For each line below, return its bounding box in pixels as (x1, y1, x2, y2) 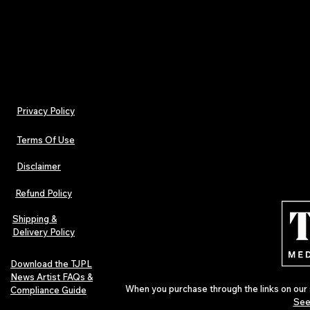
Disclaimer (17, 161, 61, 172)
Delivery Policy (12, 226, 75, 238)
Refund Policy (15, 188, 72, 199)
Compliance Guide (10, 284, 86, 296)
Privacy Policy (17, 105, 75, 117)
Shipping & (12, 213, 57, 225)
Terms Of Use (17, 134, 75, 146)
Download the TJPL (10, 258, 92, 270)
